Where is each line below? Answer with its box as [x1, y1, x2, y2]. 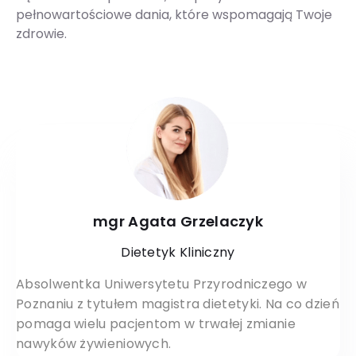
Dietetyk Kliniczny [121, 243, 235, 262]
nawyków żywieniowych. [16, 335, 172, 354]
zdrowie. [16, 25, 67, 44]
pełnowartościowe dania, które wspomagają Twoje [16, 6, 332, 25]
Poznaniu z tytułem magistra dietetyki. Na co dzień [16, 295, 339, 314]
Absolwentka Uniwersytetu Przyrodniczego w [16, 275, 308, 294]
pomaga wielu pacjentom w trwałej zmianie [16, 315, 296, 334]
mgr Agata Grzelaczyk [93, 211, 263, 232]
